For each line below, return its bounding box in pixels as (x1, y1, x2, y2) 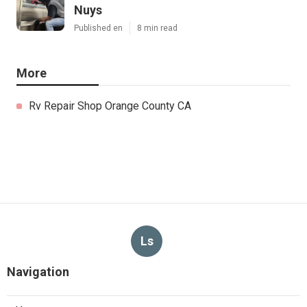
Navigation (7, 264, 69, 279)
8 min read (137, 23, 177, 33)
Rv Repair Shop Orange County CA (29, 99, 191, 112)
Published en (74, 23, 123, 33)
